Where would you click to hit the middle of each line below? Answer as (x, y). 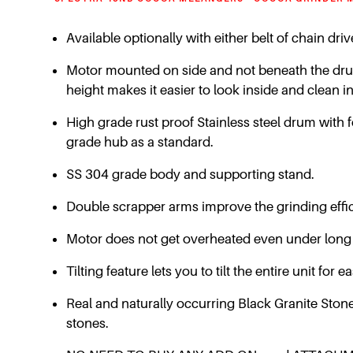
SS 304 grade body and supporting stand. (190, 175)
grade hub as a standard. (140, 142)
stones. (87, 323)
